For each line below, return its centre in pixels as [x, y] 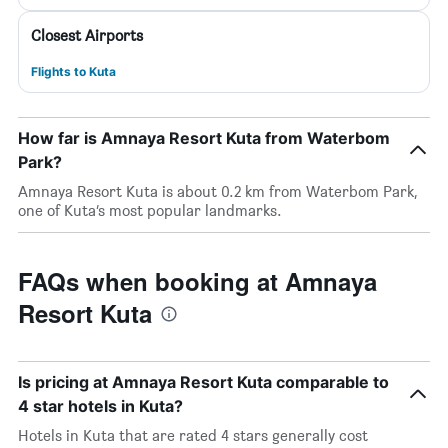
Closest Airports [87, 35]
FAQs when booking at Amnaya [197, 281]
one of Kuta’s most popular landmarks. [150, 210]
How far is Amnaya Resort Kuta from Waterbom [204, 138]
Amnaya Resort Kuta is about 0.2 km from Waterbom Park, [217, 191]
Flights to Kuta [73, 71]
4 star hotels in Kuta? [100, 406]
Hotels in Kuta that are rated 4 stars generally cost [193, 435]
